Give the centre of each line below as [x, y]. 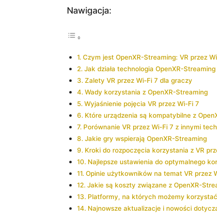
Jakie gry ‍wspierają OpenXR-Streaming [146, 139]
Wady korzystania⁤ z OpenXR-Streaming [146, 92]
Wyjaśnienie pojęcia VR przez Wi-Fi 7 [141, 104]
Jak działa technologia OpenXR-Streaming [150, 69]
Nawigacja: [89, 10]
